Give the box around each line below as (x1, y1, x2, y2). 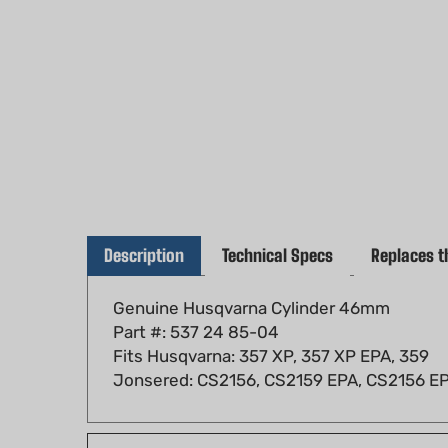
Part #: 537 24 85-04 (113, 293, 279, 313)
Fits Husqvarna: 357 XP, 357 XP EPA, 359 (113, 317, 429, 337)
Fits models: (108, 422, 210, 442)
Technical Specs (222, 216, 333, 237)
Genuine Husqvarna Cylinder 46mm (113, 269, 390, 289)
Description (104, 216, 184, 237)
